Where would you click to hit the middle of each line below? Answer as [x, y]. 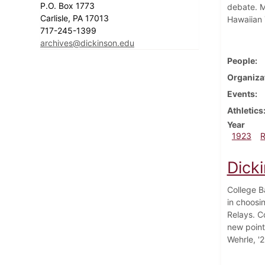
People [241, 60]
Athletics [245, 110]
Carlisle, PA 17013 [76, 18]
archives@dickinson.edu [87, 43]
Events [241, 93]
